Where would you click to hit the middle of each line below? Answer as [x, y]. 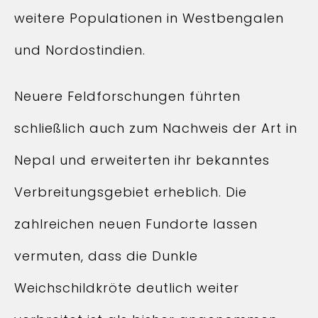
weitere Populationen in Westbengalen [149, 18]
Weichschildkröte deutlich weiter [127, 288]
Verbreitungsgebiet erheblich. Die [131, 192]
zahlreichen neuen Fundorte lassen [136, 224]
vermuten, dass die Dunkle [106, 256]
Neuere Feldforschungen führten [127, 96]
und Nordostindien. [80, 50]
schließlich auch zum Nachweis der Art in [156, 128]
